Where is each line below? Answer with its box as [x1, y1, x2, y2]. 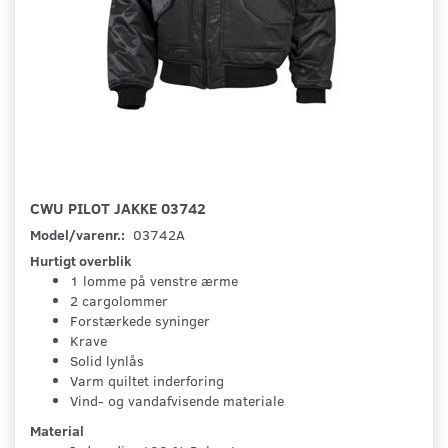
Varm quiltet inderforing [70, 371, 224, 391]
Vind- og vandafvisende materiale [70, 391, 284, 411]
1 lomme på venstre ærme [70, 271, 238, 291]
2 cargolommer [70, 291, 168, 311]
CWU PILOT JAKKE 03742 [30, 197, 206, 219]
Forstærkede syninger [70, 311, 210, 331]
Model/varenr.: [30, 225, 128, 245]
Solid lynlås [70, 351, 144, 371]
